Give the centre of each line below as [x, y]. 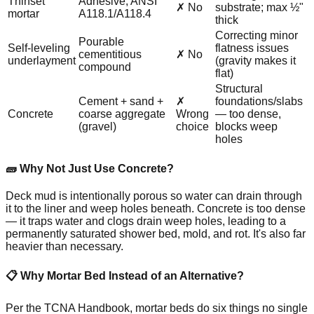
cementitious [110, 54]
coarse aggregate [122, 114]
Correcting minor [257, 35]
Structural [239, 88]
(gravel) [97, 126]
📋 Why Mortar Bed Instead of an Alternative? [125, 276]
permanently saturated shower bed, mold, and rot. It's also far [156, 234]
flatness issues [252, 48]
